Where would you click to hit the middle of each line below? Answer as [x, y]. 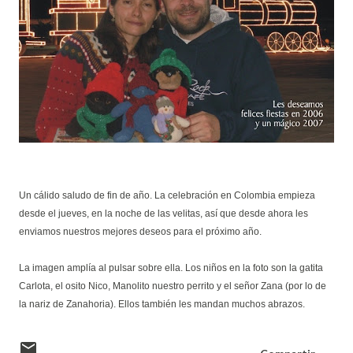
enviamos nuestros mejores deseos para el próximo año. [140, 232]
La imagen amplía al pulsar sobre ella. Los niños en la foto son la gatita [171, 268]
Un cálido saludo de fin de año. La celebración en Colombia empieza [167, 195]
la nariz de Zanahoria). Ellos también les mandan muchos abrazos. [162, 304]
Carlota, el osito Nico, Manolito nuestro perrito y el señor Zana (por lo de [173, 286]
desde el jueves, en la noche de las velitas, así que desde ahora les [163, 214]
